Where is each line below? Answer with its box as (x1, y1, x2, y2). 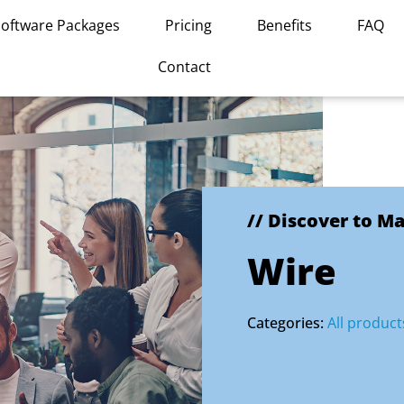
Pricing (165, 15, 213, 35)
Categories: (247, 313, 327, 333)
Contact (157, 57, 211, 77)
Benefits (257, 15, 313, 35)
